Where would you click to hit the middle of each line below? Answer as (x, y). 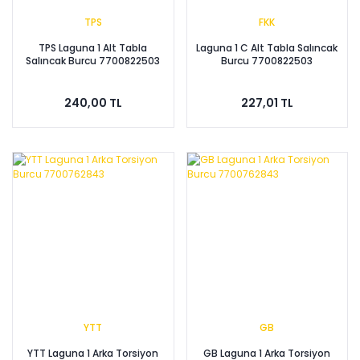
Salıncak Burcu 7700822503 (93, 60)
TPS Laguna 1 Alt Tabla (93, 47)
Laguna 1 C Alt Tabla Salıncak (267, 47)
